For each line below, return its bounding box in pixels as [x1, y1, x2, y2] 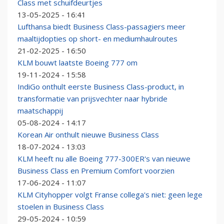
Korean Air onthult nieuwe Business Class [17, 129, 159, 140]
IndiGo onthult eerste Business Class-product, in [17, 81, 184, 92]
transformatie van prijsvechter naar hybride [17, 93, 167, 104]
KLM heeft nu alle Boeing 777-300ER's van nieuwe [17, 153, 190, 164]
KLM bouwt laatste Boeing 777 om [17, 57, 137, 68]
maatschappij [17, 105, 63, 116]
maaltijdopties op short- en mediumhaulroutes [17, 33, 177, 44]
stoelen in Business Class [17, 201, 104, 212]
